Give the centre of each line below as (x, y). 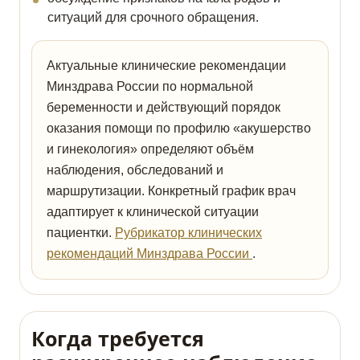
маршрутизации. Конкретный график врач (171, 191)
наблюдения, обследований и (135, 170)
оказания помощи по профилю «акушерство (179, 129)
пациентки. (81, 233)
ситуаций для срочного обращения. (153, 18)
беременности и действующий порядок (164, 108)
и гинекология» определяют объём (150, 149)
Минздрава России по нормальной (150, 87)
